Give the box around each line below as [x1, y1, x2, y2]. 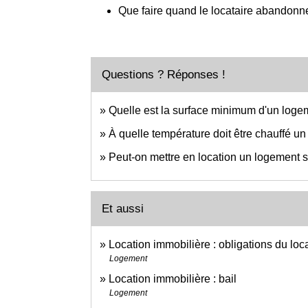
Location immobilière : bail [109, 272, 236, 285]
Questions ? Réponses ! [102, 67, 225, 81]
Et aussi [102, 201, 144, 215]
